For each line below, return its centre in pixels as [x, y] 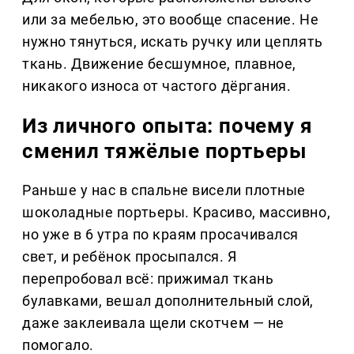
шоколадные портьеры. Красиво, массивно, [177, 213]
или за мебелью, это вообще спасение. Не [171, 20]
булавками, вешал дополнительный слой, [168, 301]
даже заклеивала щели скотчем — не [153, 323]
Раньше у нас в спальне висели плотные [164, 190]
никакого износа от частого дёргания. [157, 86]
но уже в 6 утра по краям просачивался [160, 235]
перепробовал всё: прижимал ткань [148, 279]
